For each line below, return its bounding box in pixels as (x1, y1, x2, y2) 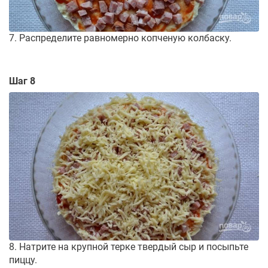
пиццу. (9, 254, 37, 266)
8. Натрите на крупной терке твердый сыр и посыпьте (9, 241, 248, 253)
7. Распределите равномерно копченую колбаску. (9, 32, 232, 44)
